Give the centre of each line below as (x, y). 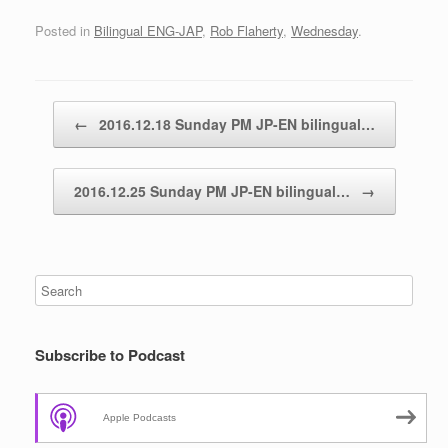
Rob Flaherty (246, 31)
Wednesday (324, 31)
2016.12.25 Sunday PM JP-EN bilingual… (213, 191)
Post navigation (80, 111)
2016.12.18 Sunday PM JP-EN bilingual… (234, 124)
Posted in (64, 31)
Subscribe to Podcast (110, 355)
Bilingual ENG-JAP (148, 31)
